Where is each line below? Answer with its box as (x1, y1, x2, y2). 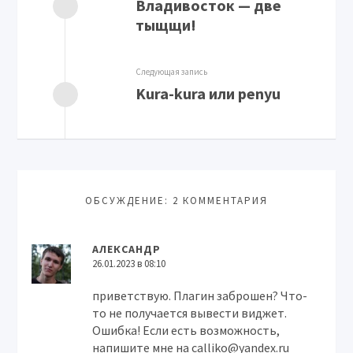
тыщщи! (136, 15, 197, 35)
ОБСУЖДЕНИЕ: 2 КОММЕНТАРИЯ (85, 194, 268, 207)
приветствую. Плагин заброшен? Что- (92, 288, 308, 303)
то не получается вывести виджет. (92, 305, 288, 321)
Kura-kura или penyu (136, 84, 281, 103)
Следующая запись (136, 66, 208, 77)
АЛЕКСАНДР (92, 242, 162, 256)
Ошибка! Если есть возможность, (92, 322, 281, 338)
